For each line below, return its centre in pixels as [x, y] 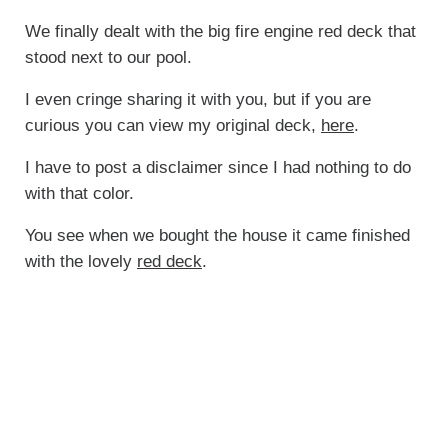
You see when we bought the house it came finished [217, 236]
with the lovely [80, 262]
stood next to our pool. [108, 58]
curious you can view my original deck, [172, 126]
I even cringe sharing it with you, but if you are [197, 100]
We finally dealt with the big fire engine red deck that [220, 32]
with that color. [79, 194]
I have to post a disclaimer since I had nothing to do [217, 168]
